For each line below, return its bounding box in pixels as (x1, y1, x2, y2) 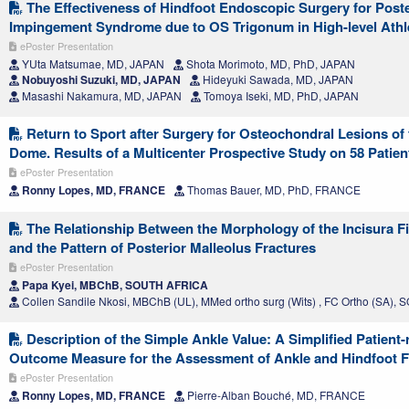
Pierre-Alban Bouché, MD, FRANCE (184, 386, 365, 403)
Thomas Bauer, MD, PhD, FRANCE (184, 181, 361, 197)
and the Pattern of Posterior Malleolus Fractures (9, 236, 316, 257)
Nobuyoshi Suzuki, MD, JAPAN (19, 70, 181, 88)
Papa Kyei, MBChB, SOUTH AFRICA (19, 276, 208, 293)
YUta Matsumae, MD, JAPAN (19, 55, 164, 71)
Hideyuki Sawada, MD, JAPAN (200, 70, 353, 87)
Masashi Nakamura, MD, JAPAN (19, 87, 182, 103)
